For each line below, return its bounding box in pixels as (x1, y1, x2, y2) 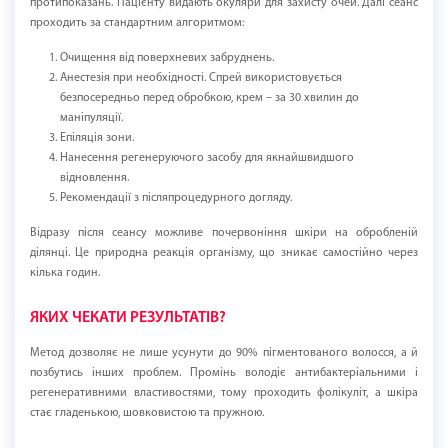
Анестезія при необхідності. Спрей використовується (60, 72, 342, 85)
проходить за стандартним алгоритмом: (30, 17, 244, 30)
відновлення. (60, 172, 129, 185)
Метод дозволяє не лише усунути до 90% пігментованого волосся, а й (30, 347, 418, 360)
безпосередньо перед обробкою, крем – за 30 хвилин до (60, 92, 359, 105)
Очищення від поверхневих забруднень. (60, 52, 274, 65)
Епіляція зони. (60, 132, 134, 145)
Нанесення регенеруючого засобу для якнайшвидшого (60, 152, 354, 165)
